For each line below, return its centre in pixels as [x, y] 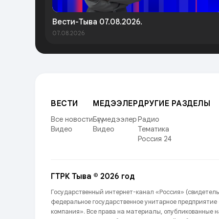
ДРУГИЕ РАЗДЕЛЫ [174, 103]
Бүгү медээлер [115, 119]
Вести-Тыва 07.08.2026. [97, 22]
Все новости [72, 119]
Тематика [153, 129]
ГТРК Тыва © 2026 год [93, 176]
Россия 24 [155, 139]
